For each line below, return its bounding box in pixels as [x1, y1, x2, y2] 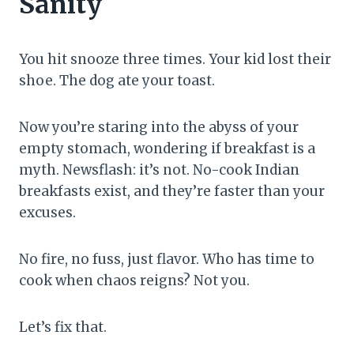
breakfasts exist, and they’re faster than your [19, 182, 325, 200]
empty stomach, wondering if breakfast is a [19, 139, 315, 157]
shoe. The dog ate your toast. [19, 71, 215, 89]
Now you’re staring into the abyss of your [19, 118, 299, 136]
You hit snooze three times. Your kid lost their [19, 50, 331, 68]
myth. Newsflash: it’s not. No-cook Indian [19, 160, 299, 179]
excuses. [19, 203, 76, 221]
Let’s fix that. [19, 318, 107, 336]
